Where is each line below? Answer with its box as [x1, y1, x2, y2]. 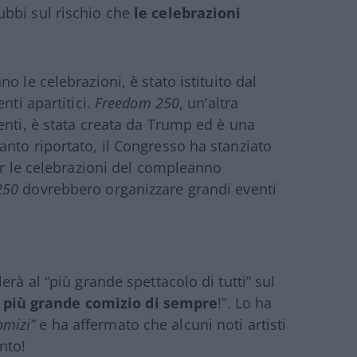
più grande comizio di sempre [2, 292, 218, 312]
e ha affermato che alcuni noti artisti [35, 314, 287, 334]
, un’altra [179, 92, 239, 112]
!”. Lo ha [218, 292, 273, 312]
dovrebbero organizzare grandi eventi [18, 178, 277, 198]
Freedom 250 [94, 92, 180, 112]
